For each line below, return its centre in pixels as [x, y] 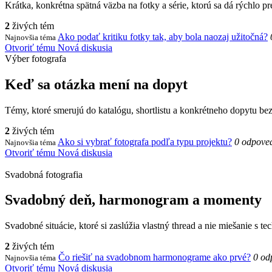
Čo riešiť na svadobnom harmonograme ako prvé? [155, 257]
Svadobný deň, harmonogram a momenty [133, 200]
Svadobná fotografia [44, 174]
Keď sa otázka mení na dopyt [96, 84]
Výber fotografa [36, 58]
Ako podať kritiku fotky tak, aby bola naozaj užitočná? [163, 36]
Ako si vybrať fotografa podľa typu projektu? [145, 141]
